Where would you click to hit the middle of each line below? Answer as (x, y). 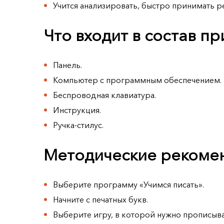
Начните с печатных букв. (101, 200)
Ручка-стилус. (78, 125)
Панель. (68, 65)
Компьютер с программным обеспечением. (137, 80)
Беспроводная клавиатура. (105, 95)
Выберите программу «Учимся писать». (129, 185)
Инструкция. (77, 110)
